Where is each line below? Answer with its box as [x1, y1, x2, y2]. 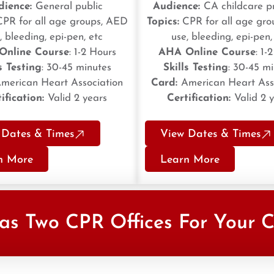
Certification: [167, 93, 234, 104]
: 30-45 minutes [41, 62, 111, 73]
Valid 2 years [48, 93, 107, 104]
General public [35, 1, 103, 12]
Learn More [160, 154, 220, 166]
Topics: [146, 17, 179, 28]
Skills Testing [163, 62, 228, 73]
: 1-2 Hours [68, 47, 116, 58]
